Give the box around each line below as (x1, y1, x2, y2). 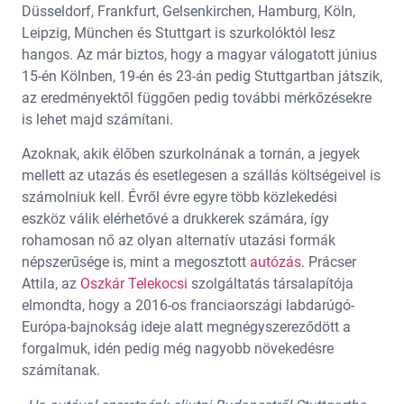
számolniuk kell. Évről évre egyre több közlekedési (22, 188, 337, 207)
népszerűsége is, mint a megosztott (22, 253, 250, 271)
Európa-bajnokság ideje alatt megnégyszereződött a (22, 318, 351, 336)
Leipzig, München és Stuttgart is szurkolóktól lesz (22, 23, 335, 41)
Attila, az (22, 275, 80, 293)
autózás (250, 253, 301, 271)
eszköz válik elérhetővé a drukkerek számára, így (22, 210, 329, 228)
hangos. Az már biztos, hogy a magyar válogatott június (22, 45, 377, 63)
